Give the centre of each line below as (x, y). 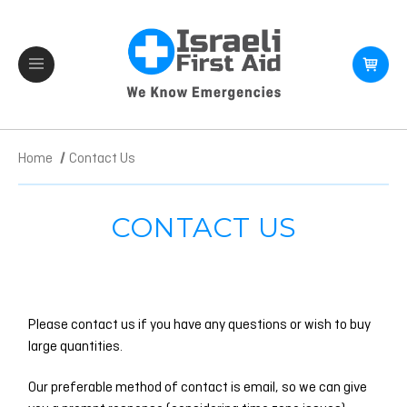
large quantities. (75, 347)
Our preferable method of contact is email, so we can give (197, 387)
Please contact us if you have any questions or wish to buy (199, 325)
